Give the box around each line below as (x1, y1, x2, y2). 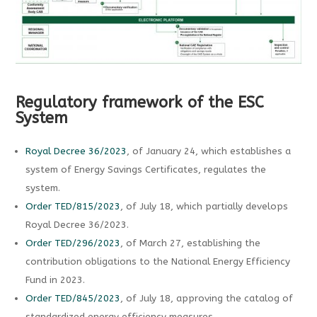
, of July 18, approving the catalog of (120, 293, 293, 305)
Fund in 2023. (25, 275, 85, 287)
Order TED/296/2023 (25, 238, 120, 250)
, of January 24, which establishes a (126, 146, 291, 158)
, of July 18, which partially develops (120, 201, 288, 213)
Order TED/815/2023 (25, 201, 120, 213)
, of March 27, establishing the (120, 238, 260, 250)
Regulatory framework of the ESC (16, 93, 265, 112)
